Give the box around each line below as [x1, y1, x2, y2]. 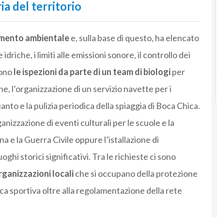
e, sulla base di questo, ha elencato [69, 32, 199, 44]
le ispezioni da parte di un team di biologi [13, 66, 170, 77]
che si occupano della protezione [73, 168, 198, 179]
